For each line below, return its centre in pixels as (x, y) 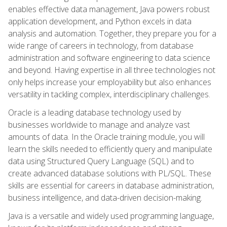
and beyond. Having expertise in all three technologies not (112, 70)
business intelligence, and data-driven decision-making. (105, 197)
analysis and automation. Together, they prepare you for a (112, 33)
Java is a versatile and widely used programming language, (111, 216)
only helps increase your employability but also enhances (110, 82)
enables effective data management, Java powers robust (109, 9)
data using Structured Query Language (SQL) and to (101, 161)
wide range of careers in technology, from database (101, 45)
